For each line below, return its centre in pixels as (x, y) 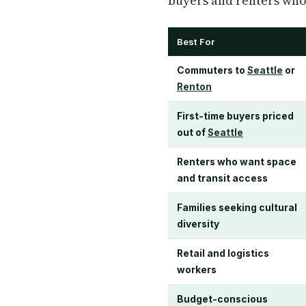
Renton (194, 87)
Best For (196, 42)
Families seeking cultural (237, 208)
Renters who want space (237, 162)
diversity (198, 224)
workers (197, 270)
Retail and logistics (223, 254)
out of (192, 133)
